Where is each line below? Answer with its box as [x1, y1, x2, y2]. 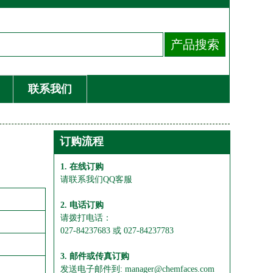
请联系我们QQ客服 [60, 175, 132, 184]
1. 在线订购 [60, 162, 104, 171]
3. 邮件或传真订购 [60, 252, 129, 261]
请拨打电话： [60, 213, 112, 222]
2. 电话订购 [60, 200, 104, 210]
